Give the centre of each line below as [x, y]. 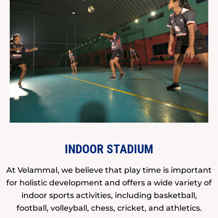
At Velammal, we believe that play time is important [109, 170]
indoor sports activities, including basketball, [109, 196]
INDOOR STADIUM [109, 149]
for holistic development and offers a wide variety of [109, 183]
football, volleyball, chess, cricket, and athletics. [109, 208]
